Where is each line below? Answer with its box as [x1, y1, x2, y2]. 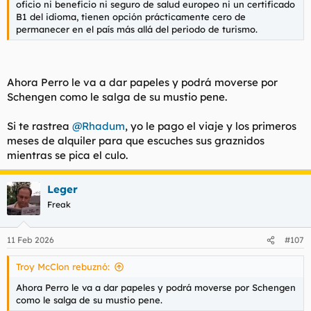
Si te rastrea [7, 119, 72, 133]
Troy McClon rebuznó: [16, 261, 110, 272]
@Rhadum [72, 119, 125, 133]
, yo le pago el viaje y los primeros [125, 119, 296, 133]
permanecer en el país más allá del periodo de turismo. [16, 24, 258, 35]
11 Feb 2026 [7, 235, 54, 245]
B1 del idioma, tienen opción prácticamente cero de [16, 11, 246, 22]
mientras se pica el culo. [7, 148, 128, 162]
